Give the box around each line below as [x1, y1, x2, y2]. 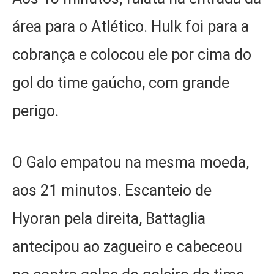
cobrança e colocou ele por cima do [12, 45, 251, 64]
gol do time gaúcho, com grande [12, 73, 229, 92]
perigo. [12, 102, 59, 120]
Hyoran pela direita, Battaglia [12, 210, 206, 228]
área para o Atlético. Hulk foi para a [12, 17, 249, 35]
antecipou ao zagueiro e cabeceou [12, 238, 242, 256]
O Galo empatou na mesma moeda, [12, 154, 249, 172]
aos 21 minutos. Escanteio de [12, 182, 212, 200]
